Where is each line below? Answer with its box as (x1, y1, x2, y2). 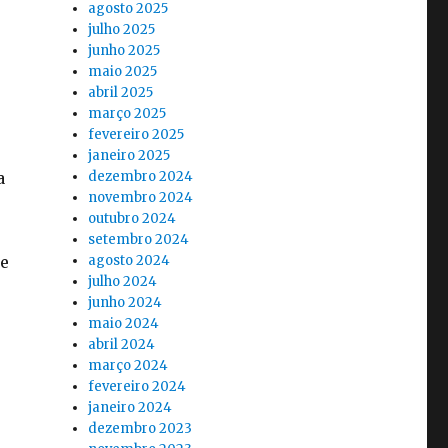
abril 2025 (88, 84, 154, 102)
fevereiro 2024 (88, 378, 187, 396)
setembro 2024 (88, 231, 190, 249)
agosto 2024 (88, 252, 171, 270)
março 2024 (88, 357, 169, 375)
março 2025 (88, 105, 167, 123)
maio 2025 (88, 63, 158, 81)
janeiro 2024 (88, 399, 173, 417)
